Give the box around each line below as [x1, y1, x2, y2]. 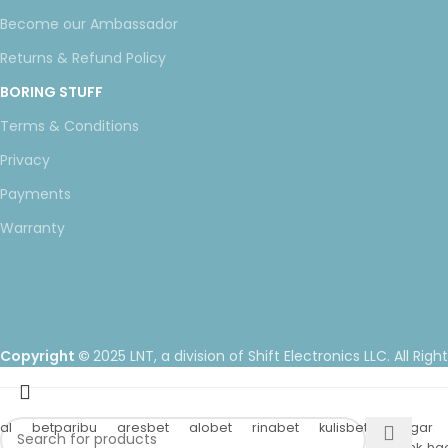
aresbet [117, 418, 169, 436]
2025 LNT [93, 345, 154, 366]
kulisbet [319, 418, 368, 436]
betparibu [32, 418, 97, 436]
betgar [388, 418, 433, 436]
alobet [189, 418, 232, 436]
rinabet [252, 418, 299, 436]
